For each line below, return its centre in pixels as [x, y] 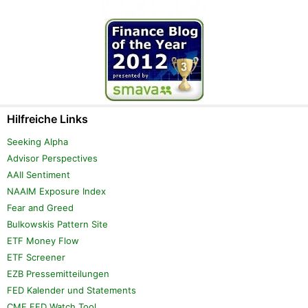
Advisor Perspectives [52, 158]
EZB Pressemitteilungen [58, 273]
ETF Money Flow [43, 240]
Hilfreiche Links [47, 119]
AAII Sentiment [38, 174]
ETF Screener [36, 257]
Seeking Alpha [37, 141]
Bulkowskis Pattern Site [57, 224]
